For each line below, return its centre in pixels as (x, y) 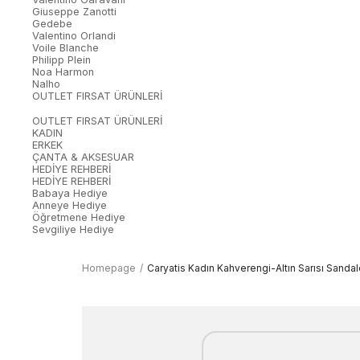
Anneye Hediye (70, 206)
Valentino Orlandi (74, 36)
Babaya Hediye (70, 194)
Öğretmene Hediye (79, 218)
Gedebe (52, 24)
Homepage (109, 268)
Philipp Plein (61, 60)
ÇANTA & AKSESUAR (83, 157)
